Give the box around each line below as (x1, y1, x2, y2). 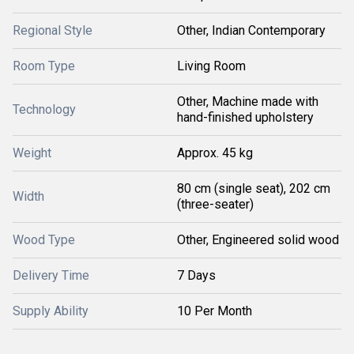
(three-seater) (177, 197, 254, 212)
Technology (13, 102, 76, 117)
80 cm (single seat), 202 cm (177, 181, 330, 196)
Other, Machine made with (177, 94, 318, 109)
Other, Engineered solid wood (177, 232, 339, 247)
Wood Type (13, 232, 75, 247)
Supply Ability (13, 303, 88, 318)
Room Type (13, 58, 75, 73)
